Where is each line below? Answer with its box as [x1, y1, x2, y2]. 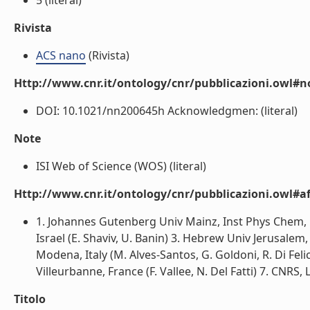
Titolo [14, 291, 46, 307]
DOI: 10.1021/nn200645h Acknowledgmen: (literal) [36, 103, 298, 118]
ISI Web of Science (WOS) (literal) [36, 158, 206, 174]
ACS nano [36, 48, 86, 63]
